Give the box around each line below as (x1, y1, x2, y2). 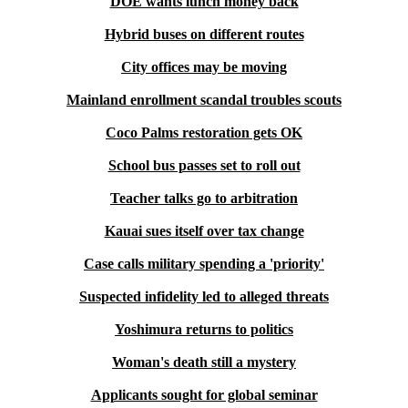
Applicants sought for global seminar (90, 387, 318, 403)
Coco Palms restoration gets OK (106, 125, 302, 140)
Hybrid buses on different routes (104, 26, 304, 42)
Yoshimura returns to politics (115, 321, 293, 337)
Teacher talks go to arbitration (110, 190, 298, 206)
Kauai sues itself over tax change (104, 223, 304, 239)
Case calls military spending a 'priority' (84, 256, 324, 271)
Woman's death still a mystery (112, 354, 296, 370)
